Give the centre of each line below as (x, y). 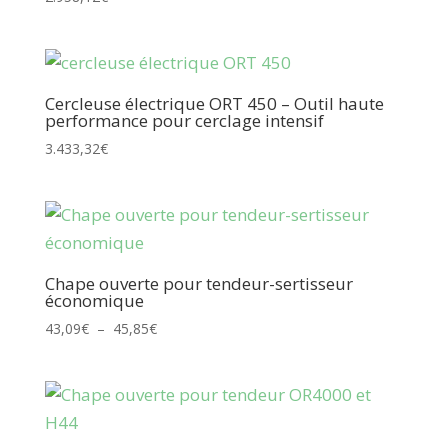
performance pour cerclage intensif (184, 120)
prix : (170, 374)
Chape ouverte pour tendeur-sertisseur (198, 283)
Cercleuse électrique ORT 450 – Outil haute (214, 103)
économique (94, 300)
